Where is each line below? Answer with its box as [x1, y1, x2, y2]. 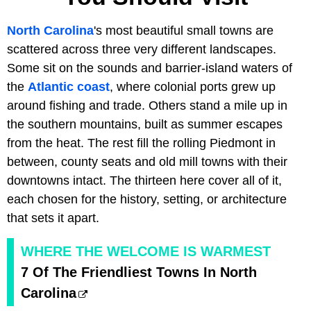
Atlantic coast [28, 80, 110, 94]
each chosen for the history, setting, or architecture [7, 192, 287, 207]
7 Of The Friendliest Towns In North [21, 264, 257, 280]
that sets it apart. [7, 211, 99, 226]
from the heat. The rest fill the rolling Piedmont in [7, 136, 276, 151]
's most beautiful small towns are [94, 24, 274, 38]
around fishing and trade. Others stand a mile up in [7, 99, 287, 113]
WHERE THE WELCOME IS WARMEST [21, 244, 271, 260]
